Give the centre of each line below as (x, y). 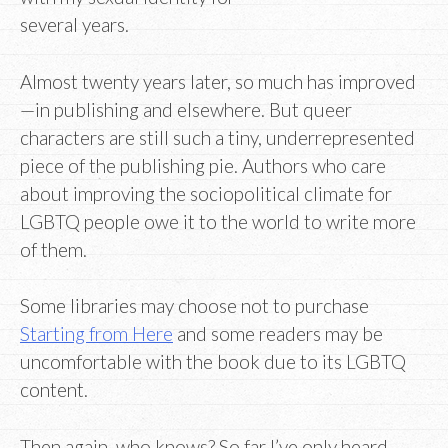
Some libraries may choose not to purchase (194, 306)
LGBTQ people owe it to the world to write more (218, 221)
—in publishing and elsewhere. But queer (186, 109)
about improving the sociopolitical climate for (206, 193)
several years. (74, 25)
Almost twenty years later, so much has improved (218, 81)
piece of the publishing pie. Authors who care (203, 165)
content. (54, 390)
